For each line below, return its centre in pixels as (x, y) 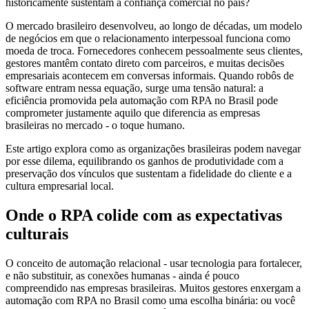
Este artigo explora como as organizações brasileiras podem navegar (153, 149)
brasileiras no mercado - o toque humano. (95, 126)
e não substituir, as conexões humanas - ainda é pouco (122, 276)
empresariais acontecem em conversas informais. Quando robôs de (150, 76)
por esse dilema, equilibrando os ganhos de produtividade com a (144, 161)
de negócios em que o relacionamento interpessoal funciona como (148, 39)
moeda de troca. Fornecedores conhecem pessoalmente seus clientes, (154, 51)
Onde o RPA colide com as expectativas (144, 216)
